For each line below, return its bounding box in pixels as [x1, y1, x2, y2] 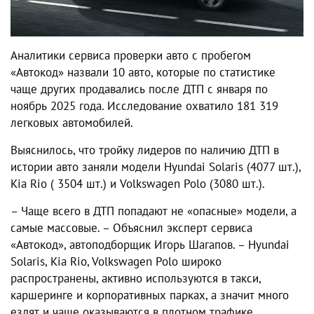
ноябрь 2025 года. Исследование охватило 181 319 [11, 98, 278, 114]
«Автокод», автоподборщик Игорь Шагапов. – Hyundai [11, 237, 289, 253]
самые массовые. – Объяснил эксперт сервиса [11, 220, 252, 236]
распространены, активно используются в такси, [11, 271, 261, 287]
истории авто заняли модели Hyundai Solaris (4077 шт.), [11, 159, 301, 175]
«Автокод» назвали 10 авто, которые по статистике [11, 64, 275, 81]
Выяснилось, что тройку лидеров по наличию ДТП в [11, 142, 279, 158]
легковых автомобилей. [11, 115, 133, 131]
